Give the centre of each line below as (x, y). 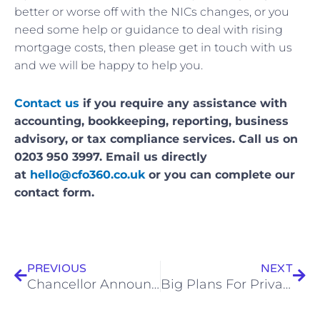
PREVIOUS (57, 268)
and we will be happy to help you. (109, 65)
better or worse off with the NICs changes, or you (152, 11)
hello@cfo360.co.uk (87, 174)
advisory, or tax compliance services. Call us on (156, 139)
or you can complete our (220, 174)
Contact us (47, 103)
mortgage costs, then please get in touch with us (153, 47)
